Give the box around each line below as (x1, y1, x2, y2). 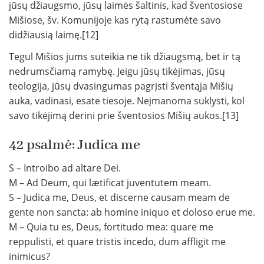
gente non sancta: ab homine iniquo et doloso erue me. (9, 206, 255, 219)
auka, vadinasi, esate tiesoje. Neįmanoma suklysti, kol (9, 94, 245, 108)
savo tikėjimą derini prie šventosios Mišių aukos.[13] (9, 109, 239, 123)
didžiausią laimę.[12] (9, 28, 98, 42)
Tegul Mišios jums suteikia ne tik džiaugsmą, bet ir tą (9, 50, 240, 64)
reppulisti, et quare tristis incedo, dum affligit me (9, 235, 226, 249)
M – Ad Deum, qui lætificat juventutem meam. (9, 176, 211, 190)
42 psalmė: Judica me (9, 136, 140, 155)
